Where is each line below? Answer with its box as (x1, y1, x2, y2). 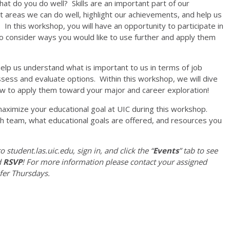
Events (153, 145, 179, 156)
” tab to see (179, 145, 218, 156)
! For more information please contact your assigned (22, 156, 207, 167)
